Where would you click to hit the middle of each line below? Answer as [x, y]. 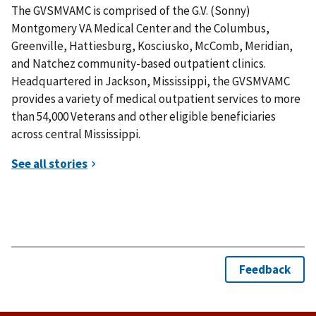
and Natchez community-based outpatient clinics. [139, 63]
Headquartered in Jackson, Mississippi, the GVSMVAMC [151, 81]
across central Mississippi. [76, 134]
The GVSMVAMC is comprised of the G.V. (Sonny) [131, 10]
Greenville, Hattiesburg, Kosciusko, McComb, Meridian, [152, 45]
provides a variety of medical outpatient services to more [156, 98]
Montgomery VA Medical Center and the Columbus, [140, 28]
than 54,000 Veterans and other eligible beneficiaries [144, 116]
